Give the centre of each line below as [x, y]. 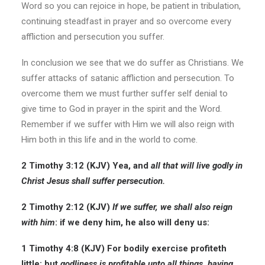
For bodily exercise [148, 248]
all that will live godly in [197, 166]
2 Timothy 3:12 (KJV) [66, 166]
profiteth [209, 248]
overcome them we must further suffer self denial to [125, 93]
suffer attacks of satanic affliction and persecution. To [128, 78]
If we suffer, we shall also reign [172, 207]
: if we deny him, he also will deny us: [132, 222]
